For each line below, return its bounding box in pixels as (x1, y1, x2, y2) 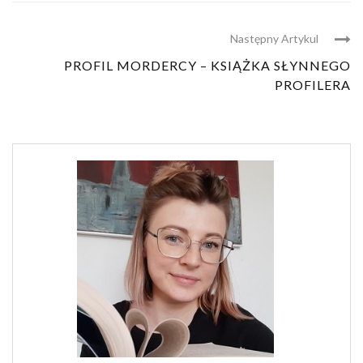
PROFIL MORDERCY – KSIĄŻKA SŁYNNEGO (64, 58, 351, 74)
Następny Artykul (230, 32, 318, 46)
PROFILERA (275, 77, 351, 93)
